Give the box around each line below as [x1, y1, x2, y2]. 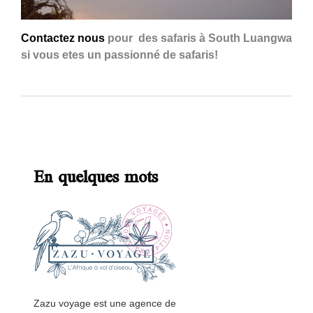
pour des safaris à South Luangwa [105, 31, 292, 44]
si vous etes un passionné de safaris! [21, 48, 218, 61]
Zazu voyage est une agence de [34, 297, 176, 309]
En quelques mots [34, 159, 158, 198]
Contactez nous [21, 31, 105, 44]
